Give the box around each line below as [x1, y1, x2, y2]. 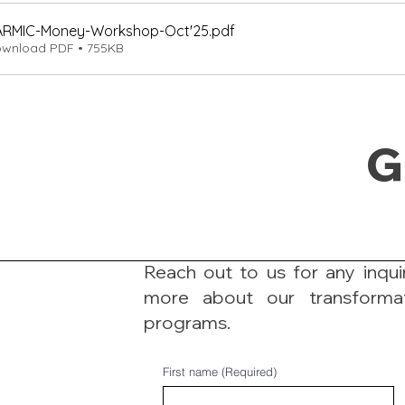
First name [162, 364, 218, 379]
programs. [143, 311, 231, 334]
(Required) [221, 364, 277, 379]
